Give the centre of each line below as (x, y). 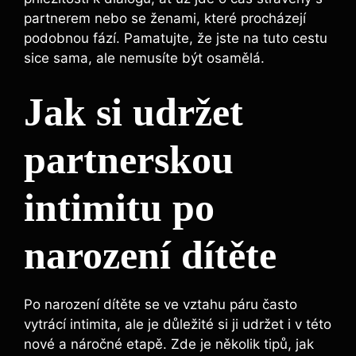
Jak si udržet (133, 112)
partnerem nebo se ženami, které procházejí (165, 18)
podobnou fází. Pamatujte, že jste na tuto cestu (176, 38)
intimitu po (119, 207)
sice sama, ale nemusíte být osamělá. (144, 58)
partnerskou (129, 160)
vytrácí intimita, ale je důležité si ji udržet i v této (178, 324)
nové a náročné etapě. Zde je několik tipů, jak (169, 344)
